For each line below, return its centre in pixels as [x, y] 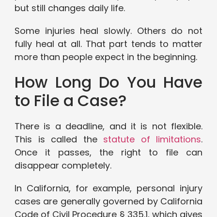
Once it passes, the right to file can [108, 153]
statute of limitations [152, 139]
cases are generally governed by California [108, 201]
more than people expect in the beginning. [106, 57]
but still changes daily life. [70, 8]
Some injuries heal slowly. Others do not [108, 31]
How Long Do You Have [108, 82]
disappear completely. [63, 166]
